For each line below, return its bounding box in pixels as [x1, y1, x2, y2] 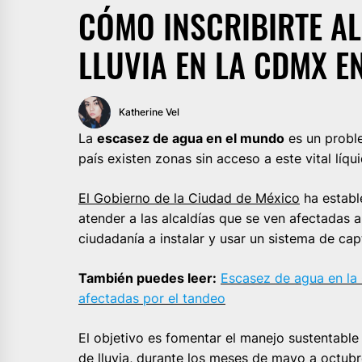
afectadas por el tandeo [78, 289, 225, 306]
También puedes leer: [78, 269, 217, 286]
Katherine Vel [119, 105, 179, 118]
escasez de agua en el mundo [97, 129, 284, 146]
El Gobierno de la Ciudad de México [78, 189, 300, 206]
